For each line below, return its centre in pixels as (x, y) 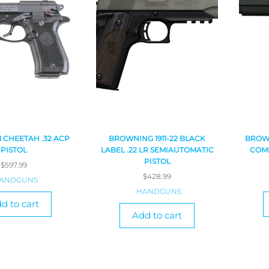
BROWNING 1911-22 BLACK (157, 139)
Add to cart (157, 216)
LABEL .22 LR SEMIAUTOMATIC (157, 150)
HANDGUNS (159, 192)
